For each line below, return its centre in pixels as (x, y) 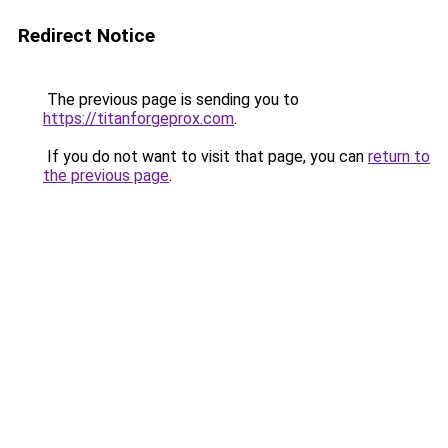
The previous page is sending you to (171, 99)
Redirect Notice (86, 35)
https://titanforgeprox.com (138, 118)
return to (399, 156)
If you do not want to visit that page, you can (205, 156)
